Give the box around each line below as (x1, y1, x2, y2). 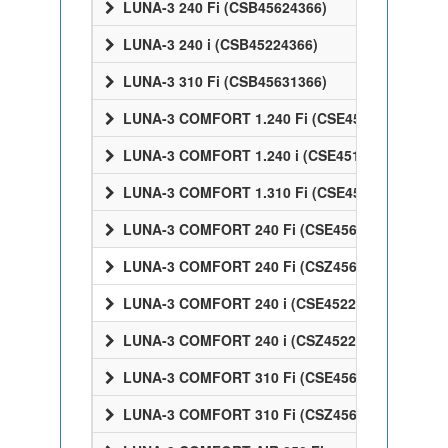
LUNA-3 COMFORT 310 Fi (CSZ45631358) (119, 404, 402, 424)
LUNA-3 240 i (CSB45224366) (119, 34, 318, 54)
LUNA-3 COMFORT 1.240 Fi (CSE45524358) (119, 108, 414, 128)
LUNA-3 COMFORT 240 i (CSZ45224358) (119, 330, 393, 350)
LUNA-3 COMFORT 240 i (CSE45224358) (119, 293, 393, 313)
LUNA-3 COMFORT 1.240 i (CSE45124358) (119, 145, 405, 165)
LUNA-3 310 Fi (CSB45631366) (119, 71, 327, 91)
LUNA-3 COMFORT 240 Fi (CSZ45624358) (119, 256, 402, 276)
